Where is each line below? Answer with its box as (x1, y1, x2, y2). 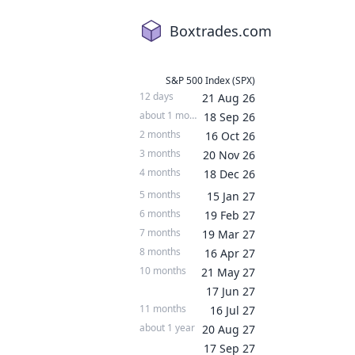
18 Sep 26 (204, 109, 255, 124)
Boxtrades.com (170, 21, 272, 40)
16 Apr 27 (204, 246, 255, 261)
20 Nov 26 (203, 147, 255, 162)
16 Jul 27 (210, 303, 255, 318)
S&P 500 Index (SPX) (166, 74, 255, 87)
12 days (139, 90, 174, 103)
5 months (139, 188, 181, 201)
